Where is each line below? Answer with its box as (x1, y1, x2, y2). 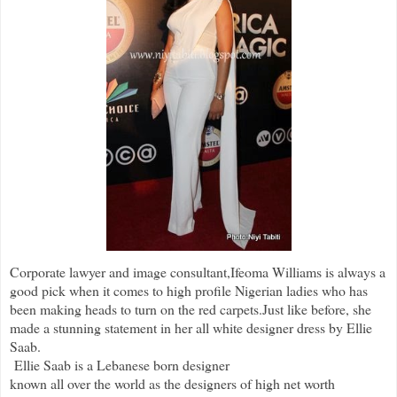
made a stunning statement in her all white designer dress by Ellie (10, 317, 372, 337)
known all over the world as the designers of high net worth (10, 373, 335, 393)
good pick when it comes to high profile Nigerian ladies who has (10, 280, 368, 300)
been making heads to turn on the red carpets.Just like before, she (10, 299, 371, 318)
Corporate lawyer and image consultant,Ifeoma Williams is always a (10, 261, 385, 281)
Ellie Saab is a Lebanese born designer (10, 354, 230, 374)
